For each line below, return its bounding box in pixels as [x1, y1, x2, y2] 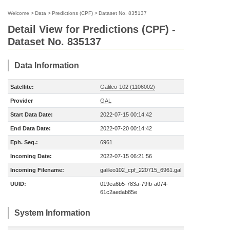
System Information [14, 208, 90, 217]
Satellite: [10, 84, 34, 90]
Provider [10, 98, 33, 104]
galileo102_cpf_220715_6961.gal [100, 167, 181, 173]
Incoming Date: [10, 153, 52, 159]
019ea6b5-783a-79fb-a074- [100, 181, 168, 187]
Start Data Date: [10, 111, 53, 118]
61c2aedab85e [100, 189, 137, 195]
